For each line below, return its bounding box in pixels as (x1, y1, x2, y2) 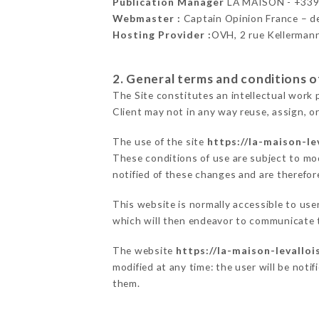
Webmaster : (112, 12, 181, 25)
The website (112, 244, 176, 257)
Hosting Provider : (112, 28, 211, 41)
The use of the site (112, 135, 207, 148)
